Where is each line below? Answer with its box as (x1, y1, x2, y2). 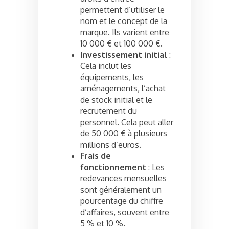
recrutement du (80, 106, 137, 117)
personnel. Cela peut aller (80, 117, 173, 128)
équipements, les (80, 72, 144, 83)
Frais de (80, 151, 111, 162)
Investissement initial (80, 50, 167, 60)
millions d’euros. (80, 140, 141, 150)
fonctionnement (80, 162, 146, 173)
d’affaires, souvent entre (80, 207, 169, 218)
